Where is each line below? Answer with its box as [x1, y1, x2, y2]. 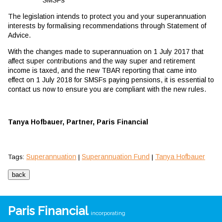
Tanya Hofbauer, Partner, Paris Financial [8, 117, 148, 126]
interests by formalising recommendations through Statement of [8, 21, 206, 30]
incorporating [91, 209, 125, 217]
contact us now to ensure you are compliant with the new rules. [8, 85, 206, 93]
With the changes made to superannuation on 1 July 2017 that [8, 47, 204, 55]
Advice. [8, 31, 31, 39]
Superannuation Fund [82, 152, 150, 161]
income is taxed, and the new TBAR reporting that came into [8, 66, 197, 74]
